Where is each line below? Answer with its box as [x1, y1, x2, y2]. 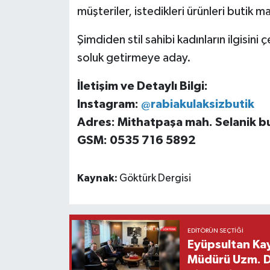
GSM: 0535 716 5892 [77, 134, 196, 146]
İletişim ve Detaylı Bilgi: [77, 80, 208, 92]
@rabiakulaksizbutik [140, 98, 254, 110]
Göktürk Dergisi [119, 172, 191, 184]
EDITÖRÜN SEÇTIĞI [187, 228, 243, 234]
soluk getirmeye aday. [77, 51, 191, 64]
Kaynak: [77, 172, 119, 184]
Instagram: [77, 98, 141, 110]
